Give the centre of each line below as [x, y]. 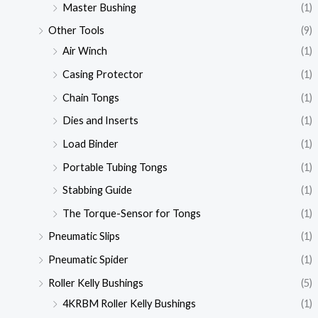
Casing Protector [103, 74]
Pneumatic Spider [88, 260]
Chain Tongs [91, 97]
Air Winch [84, 51]
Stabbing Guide [97, 190]
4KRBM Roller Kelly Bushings [129, 303]
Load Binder [90, 143]
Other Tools [76, 31]
